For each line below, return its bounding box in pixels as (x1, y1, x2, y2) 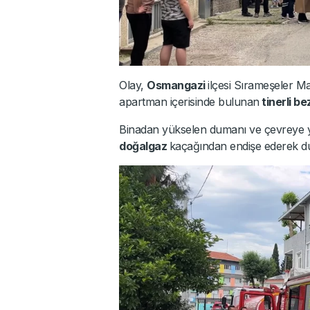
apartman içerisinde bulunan (119, 95, 259, 109)
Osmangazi (147, 78, 208, 92)
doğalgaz (119, 139, 170, 153)
